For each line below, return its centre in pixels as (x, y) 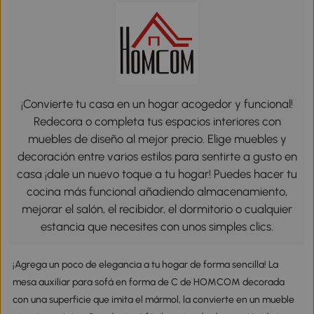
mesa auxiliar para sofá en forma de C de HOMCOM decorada (148, 282)
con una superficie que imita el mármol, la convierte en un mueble (153, 299)
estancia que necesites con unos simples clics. (157, 227)
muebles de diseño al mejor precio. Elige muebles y (157, 139)
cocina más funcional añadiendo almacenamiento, (157, 192)
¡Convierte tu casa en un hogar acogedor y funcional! (157, 104)
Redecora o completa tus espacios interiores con (157, 122)
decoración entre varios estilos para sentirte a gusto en (157, 157)
